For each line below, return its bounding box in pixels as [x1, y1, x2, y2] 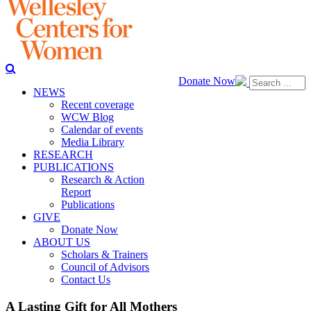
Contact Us [61, 274, 110, 285]
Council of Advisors [61, 261, 149, 273]
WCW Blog [61, 111, 114, 123]
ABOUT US [33, 236, 90, 248]
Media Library [61, 136, 124, 148]
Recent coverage [61, 99, 134, 110]
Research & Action [61, 174, 144, 185]
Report [61, 186, 91, 198]
